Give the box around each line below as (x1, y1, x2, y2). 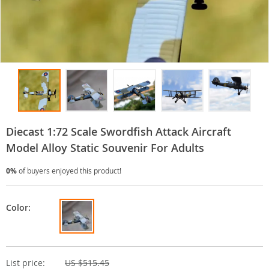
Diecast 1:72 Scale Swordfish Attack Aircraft (6, 124, 231, 139)
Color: (6, 202, 31, 214)
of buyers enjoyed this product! (17, 166, 121, 176)
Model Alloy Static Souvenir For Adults (6, 141, 204, 156)
